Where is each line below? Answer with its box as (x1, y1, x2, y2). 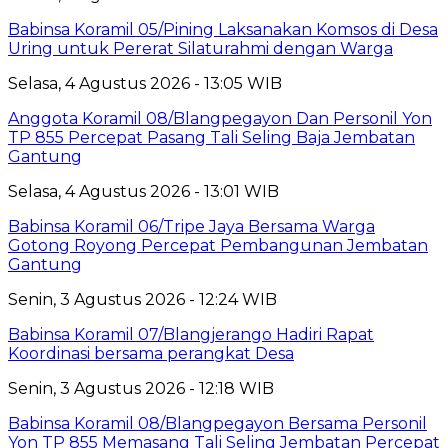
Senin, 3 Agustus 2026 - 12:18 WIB (8, 378, 274, 398)
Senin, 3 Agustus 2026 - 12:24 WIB (8, 289, 277, 309)
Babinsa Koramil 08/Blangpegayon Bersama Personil (8, 413, 427, 433)
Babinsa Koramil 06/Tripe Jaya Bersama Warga (8, 216, 375, 236)
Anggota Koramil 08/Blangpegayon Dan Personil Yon (8, 108, 432, 128)
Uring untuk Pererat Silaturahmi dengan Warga (8, 38, 393, 58)
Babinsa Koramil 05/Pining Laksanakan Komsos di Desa (8, 19, 438, 39)
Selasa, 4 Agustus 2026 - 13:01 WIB (8, 181, 279, 201)
